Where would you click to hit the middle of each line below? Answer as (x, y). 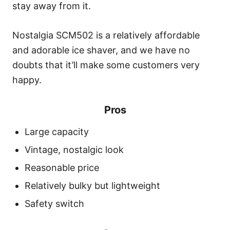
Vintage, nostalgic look (74, 150)
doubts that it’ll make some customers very (106, 65)
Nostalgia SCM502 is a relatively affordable (106, 35)
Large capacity (57, 132)
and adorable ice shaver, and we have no (101, 50)
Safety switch (54, 204)
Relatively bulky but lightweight (92, 186)
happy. (27, 80)
